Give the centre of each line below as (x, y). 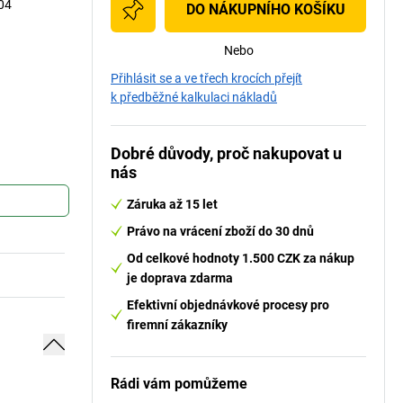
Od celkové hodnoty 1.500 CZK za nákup (241, 258)
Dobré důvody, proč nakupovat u (226, 153)
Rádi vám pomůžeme (179, 384)
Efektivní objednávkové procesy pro (228, 305)
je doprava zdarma (180, 278)
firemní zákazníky (177, 325)
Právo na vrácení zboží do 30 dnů (220, 231)
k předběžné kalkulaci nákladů (194, 97)
